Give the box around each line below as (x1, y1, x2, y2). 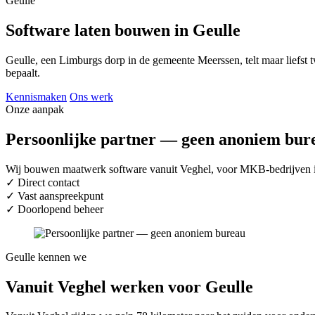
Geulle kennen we (6, 250, 86, 263)
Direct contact (18, 176, 79, 188)
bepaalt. (6, 66, 40, 79)
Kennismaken (6, 90, 67, 103)
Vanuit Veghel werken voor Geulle (6, 277, 253, 296)
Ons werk (70, 90, 113, 103)
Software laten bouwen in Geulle (6, 20, 240, 39)
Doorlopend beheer (18, 202, 103, 215)
